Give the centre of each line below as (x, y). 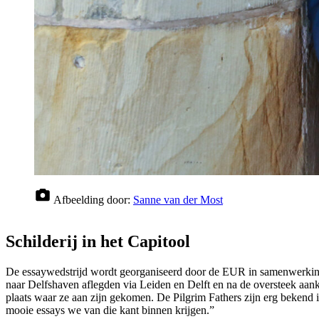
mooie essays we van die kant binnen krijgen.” (110, 310)
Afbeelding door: (93, 200)
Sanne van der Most (178, 200)
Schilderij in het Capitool (98, 242)
